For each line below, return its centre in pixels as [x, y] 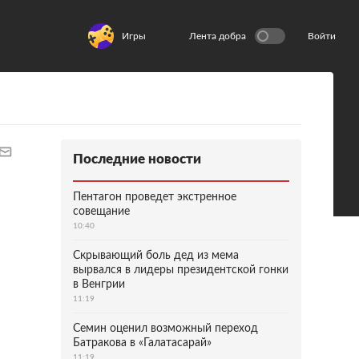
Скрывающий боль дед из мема [156, 256]
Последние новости [137, 159]
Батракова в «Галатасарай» [142, 343]
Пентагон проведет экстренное [155, 197]
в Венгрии [99, 284]
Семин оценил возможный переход [165, 329]
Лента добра [218, 36]
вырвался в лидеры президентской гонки [181, 270]
